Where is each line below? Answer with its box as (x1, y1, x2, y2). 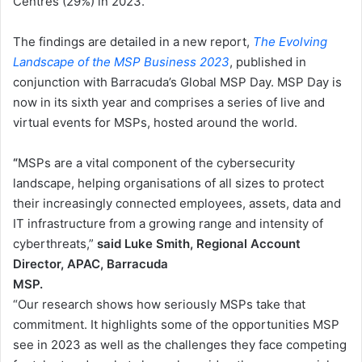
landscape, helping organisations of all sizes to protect (13, 175, 324, 192)
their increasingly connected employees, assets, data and (13, 196, 341, 212)
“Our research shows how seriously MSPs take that (13, 297, 305, 313)
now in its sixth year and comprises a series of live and (13, 95, 325, 111)
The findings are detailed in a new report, (13, 34, 253, 50)
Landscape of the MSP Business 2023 (13, 54, 229, 70)
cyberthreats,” (13, 236, 97, 252)
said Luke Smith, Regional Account (97, 236, 301, 252)
